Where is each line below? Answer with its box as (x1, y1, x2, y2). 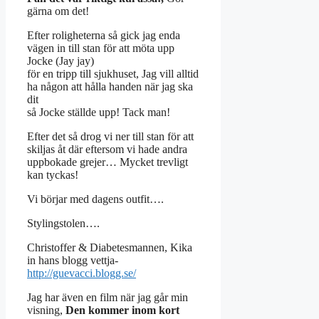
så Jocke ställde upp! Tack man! (27, 106, 170, 119)
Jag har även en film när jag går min (27, 291, 188, 304)
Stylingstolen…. (27, 217, 100, 230)
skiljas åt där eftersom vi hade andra (27, 143, 187, 156)
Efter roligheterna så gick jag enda (27, 29, 180, 42)
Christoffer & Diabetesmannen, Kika (27, 241, 192, 254)
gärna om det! (27, 5, 89, 18)
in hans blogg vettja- (27, 254, 118, 267)
